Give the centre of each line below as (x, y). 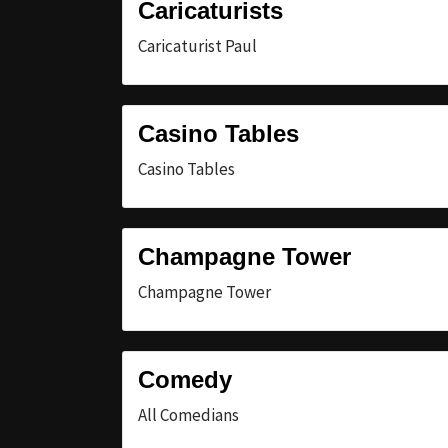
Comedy (185, 379)
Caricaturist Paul (197, 45)
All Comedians (188, 414)
